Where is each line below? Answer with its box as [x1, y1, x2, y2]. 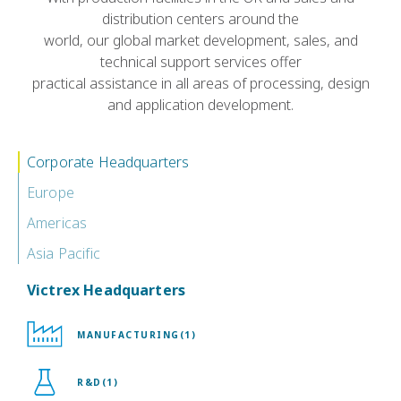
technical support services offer [99, 52, 302, 72]
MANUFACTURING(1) [77, 328, 196, 341]
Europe [27, 183, 74, 202]
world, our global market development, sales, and [43, 30, 358, 50]
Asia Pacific [27, 243, 100, 263]
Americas [27, 213, 88, 233]
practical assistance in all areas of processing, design [31, 73, 370, 93]
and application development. [107, 95, 294, 115]
